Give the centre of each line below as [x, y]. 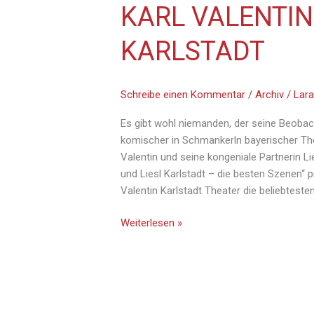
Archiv [270, 94]
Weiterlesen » [152, 223]
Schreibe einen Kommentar [183, 94]
